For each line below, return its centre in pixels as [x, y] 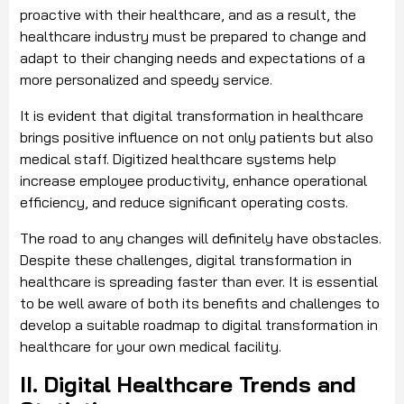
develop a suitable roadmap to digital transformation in [199, 325]
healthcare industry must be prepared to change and [193, 37]
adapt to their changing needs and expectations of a [193, 58]
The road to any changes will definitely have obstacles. [201, 239]
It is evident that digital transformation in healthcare [192, 116]
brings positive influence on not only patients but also [197, 138]
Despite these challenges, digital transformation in [186, 260]
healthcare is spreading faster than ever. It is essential [199, 282]
